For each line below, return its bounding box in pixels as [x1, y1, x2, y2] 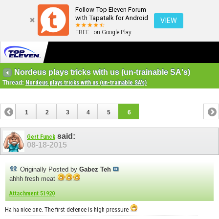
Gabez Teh [79, 165, 111, 173]
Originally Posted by [18, 165, 79, 173]
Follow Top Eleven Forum [75, 6, 146, 13]
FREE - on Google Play [75, 29, 131, 36]
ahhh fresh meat [9, 175, 57, 182]
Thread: [2, 79, 25, 87]
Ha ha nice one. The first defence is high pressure [5, 205, 130, 213]
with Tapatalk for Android [75, 14, 148, 22]
